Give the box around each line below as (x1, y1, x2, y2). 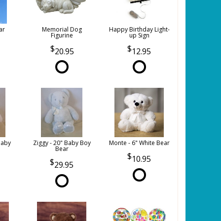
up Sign (129, 31, 149, 39)
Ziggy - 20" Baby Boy (33, 139, 91, 147)
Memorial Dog (42, 25, 82, 34)
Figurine (51, 31, 74, 39)
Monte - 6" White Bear (109, 139, 170, 147)
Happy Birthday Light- (109, 25, 170, 34)
